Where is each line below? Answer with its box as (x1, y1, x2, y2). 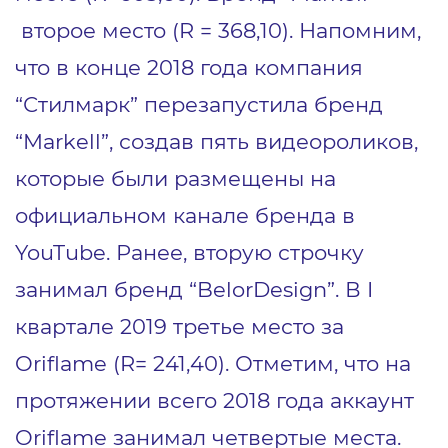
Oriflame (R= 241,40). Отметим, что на (15, 350, 411, 377)
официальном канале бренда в (15, 202, 355, 229)
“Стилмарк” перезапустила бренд (15, 91, 383, 118)
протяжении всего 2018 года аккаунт (15, 387, 414, 414)
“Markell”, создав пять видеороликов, (15, 128, 418, 155)
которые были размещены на (15, 165, 336, 192)
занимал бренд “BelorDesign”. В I (15, 276, 373, 303)
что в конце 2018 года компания (15, 54, 363, 81)
